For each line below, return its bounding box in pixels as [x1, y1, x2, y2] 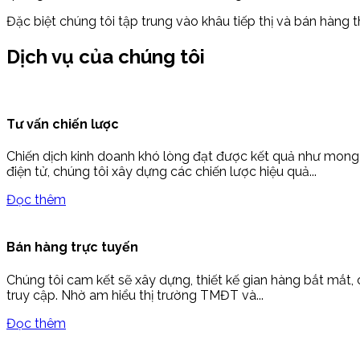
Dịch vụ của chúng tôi [6, 44, 205, 68]
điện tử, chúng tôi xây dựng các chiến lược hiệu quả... [6, 164, 317, 180]
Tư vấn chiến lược [6, 116, 119, 132]
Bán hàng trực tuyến [6, 239, 138, 256]
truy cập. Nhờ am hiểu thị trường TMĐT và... [6, 287, 264, 303]
